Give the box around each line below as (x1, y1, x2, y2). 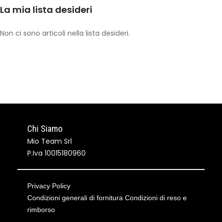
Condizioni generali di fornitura (27, 194, 125, 202)
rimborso (27, 206, 55, 214)
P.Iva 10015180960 (27, 148, 86, 158)
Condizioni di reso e (125, 194, 187, 202)
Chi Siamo (27, 123, 62, 134)
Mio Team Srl (27, 136, 72, 146)
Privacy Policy (27, 182, 70, 190)
